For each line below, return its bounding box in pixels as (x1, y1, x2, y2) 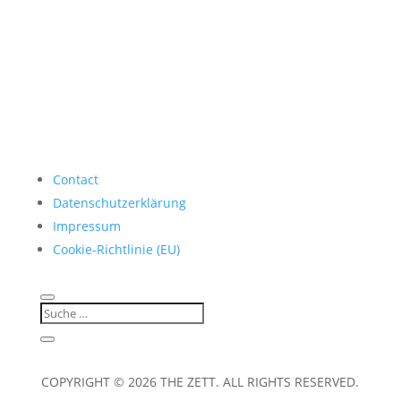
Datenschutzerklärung (52, 193, 186, 211)
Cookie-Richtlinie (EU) (52, 240, 180, 258)
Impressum (52, 217, 121, 235)
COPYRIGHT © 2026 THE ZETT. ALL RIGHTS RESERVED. (41, 372, 360, 390)
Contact (52, 170, 98, 188)
